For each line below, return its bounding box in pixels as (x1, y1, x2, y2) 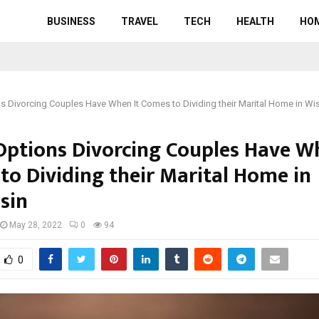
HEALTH (236, 16, 275, 27)
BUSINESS (47, 16, 96, 27)
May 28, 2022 (9, 220, 62, 230)
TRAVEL (121, 16, 159, 27)
